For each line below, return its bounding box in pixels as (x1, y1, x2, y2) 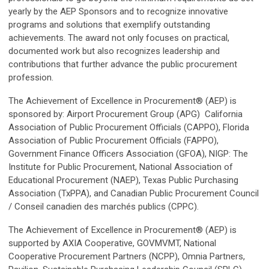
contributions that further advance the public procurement (8, 59, 237, 70)
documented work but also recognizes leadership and (8, 46, 220, 57)
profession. (8, 72, 53, 83)
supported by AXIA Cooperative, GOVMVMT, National (8, 238, 216, 249)
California (200, 109, 243, 120)
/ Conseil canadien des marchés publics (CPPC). (8, 201, 201, 213)
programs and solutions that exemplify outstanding (8, 19, 210, 31)
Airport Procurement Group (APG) (67, 109, 200, 120)
